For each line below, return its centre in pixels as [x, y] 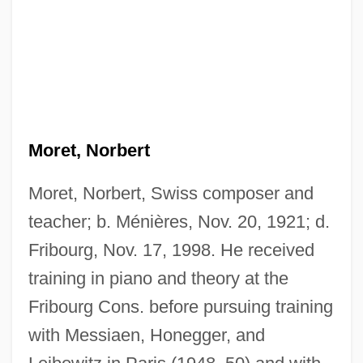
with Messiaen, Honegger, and [146, 335]
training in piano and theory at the [158, 278]
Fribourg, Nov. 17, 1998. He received [171, 250]
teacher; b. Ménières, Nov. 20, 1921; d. [179, 221]
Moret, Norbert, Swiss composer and [171, 193]
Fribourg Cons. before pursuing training [180, 306]
